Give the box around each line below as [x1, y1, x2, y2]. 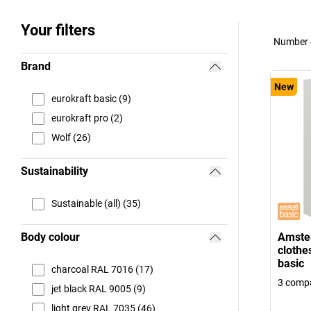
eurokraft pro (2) [51, 112, 123, 124]
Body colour [21, 230, 80, 244]
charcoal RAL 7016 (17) [51, 264, 153, 276]
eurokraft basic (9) [51, 93, 131, 105]
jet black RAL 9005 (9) [51, 283, 146, 295]
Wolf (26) [51, 132, 91, 144]
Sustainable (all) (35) [51, 198, 141, 210]
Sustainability [21, 164, 88, 178]
